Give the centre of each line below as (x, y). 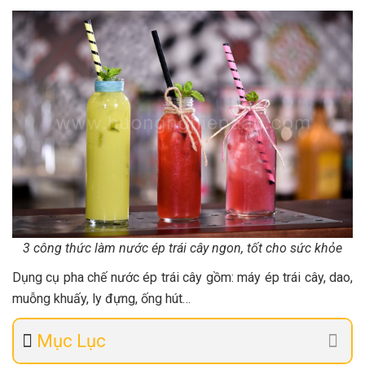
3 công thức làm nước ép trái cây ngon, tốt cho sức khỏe (182, 248)
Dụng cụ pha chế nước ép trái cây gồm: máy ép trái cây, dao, (182, 278)
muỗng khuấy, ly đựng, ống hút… (101, 299)
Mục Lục (71, 341)
